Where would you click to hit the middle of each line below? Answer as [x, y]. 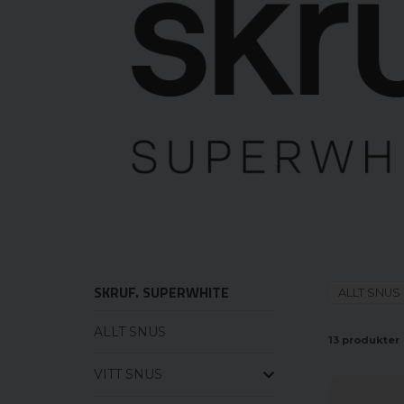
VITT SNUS [128, 374]
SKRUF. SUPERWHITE [161, 292]
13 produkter [364, 340]
